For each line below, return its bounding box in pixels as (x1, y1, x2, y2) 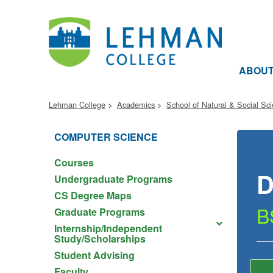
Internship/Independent (54, 221, 162, 235)
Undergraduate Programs (54, 172, 172, 186)
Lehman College (49, 99, 105, 110)
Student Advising (54, 248, 135, 262)
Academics (117, 99, 155, 110)
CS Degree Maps (54, 188, 132, 202)
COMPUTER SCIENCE (54, 130, 158, 144)
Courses (54, 155, 94, 169)
